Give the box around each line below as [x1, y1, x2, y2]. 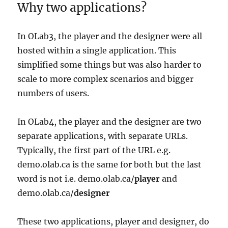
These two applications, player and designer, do [17, 216, 210, 227]
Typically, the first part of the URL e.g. [17, 145, 171, 156]
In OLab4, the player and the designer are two [17, 117, 202, 127]
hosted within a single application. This [17, 45, 177, 56]
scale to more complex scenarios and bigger [17, 74, 194, 84]
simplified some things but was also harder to [17, 60, 202, 70]
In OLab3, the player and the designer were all [17, 31, 203, 42]
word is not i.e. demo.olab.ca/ [17, 174, 135, 184]
